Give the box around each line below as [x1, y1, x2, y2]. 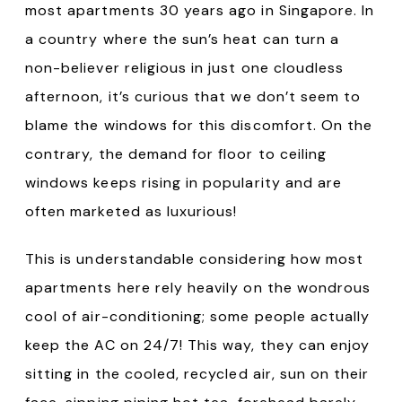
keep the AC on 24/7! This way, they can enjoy [25, 335, 371, 354]
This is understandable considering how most [25, 249, 364, 268]
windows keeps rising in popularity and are [25, 172, 343, 192]
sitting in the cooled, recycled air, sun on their [25, 363, 370, 383]
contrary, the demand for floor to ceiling [25, 144, 328, 163]
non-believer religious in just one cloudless [25, 57, 345, 77]
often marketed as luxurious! [25, 201, 238, 221]
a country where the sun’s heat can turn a [25, 29, 340, 48]
